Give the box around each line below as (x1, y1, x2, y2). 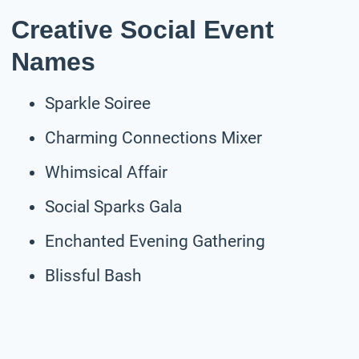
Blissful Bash (45, 265, 142, 285)
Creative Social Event (11, 14, 274, 44)
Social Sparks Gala (45, 196, 182, 216)
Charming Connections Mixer (45, 127, 262, 147)
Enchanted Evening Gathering (45, 231, 265, 251)
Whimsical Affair (45, 162, 167, 182)
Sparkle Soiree (45, 93, 151, 113)
